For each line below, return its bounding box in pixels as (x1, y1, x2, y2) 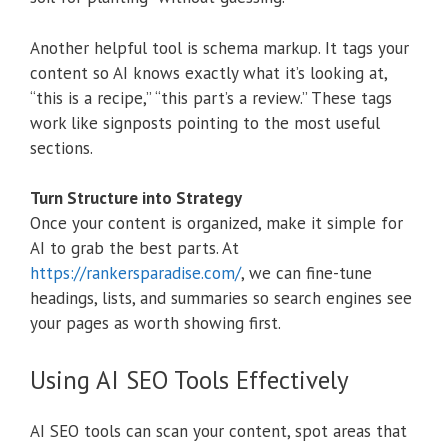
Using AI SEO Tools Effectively (30, 363, 349, 396)
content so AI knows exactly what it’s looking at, (30, 61, 387, 84)
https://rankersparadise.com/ (30, 262, 241, 285)
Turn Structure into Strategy (30, 187, 242, 210)
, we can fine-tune (241, 262, 372, 285)
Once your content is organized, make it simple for (30, 212, 403, 235)
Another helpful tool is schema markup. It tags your (30, 36, 409, 59)
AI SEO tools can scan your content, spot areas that (30, 419, 407, 442)
